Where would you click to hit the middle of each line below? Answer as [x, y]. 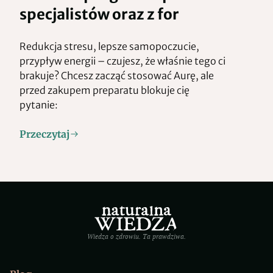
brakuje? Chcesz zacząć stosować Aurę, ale [117, 75]
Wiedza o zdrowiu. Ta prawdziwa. [136, 236]
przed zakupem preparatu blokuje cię [105, 90]
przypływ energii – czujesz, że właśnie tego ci [122, 61]
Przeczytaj [44, 134]
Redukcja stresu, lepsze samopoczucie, [109, 46]
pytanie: [39, 105]
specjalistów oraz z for [99, 14]
